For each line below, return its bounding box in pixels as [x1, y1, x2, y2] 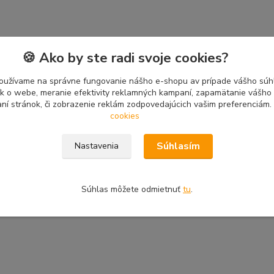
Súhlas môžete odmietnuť [81, 183, 183, 195]
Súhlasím [156, 139, 200, 153]
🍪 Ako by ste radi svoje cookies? [21, 48, 228, 67]
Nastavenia [74, 140, 119, 152]
